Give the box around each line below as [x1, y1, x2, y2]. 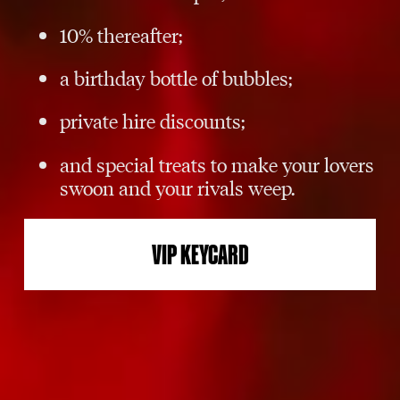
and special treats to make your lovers [60, 150, 375, 177]
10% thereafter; [60, 21, 183, 48]
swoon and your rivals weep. [60, 173, 296, 200]
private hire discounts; [60, 107, 246, 134]
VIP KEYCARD [151, 239, 249, 270]
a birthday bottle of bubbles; [60, 64, 293, 91]
